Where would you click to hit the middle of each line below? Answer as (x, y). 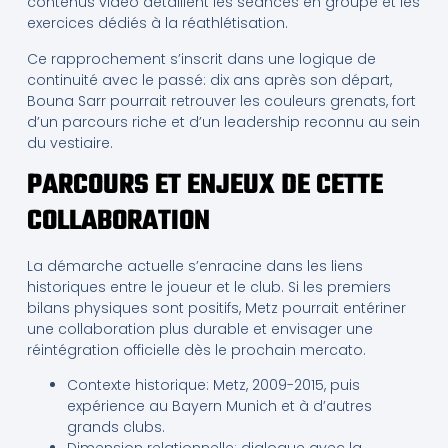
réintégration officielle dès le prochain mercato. (196, 350)
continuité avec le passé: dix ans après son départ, (209, 79)
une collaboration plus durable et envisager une (199, 329)
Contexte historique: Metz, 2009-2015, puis (213, 385)
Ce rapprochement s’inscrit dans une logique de (201, 58)
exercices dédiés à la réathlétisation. (157, 23)
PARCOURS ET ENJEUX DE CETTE (204, 186)
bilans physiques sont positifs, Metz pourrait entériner (216, 308)
